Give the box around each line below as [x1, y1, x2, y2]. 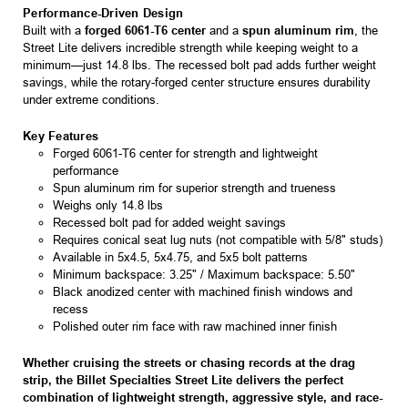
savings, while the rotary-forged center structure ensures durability [23, 76, 371, 90]
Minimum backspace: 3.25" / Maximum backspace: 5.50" [52, 268, 355, 282]
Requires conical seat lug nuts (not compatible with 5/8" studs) [52, 233, 382, 248]
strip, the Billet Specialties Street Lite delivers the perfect [23, 373, 343, 388]
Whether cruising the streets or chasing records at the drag [23, 356, 355, 371]
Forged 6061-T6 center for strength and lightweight [52, 147, 318, 161]
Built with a [23, 24, 85, 38]
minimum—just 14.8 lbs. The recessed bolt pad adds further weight [23, 58, 376, 73]
